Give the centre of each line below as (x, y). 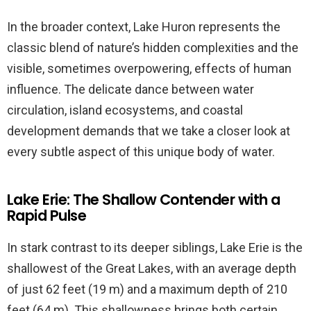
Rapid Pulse (47, 215)
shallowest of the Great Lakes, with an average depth (152, 268)
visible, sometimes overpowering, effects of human (149, 68)
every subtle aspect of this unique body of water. (141, 151)
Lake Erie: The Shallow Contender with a (144, 199)
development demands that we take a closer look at (149, 131)
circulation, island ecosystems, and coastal (125, 110)
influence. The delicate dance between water (131, 89)
